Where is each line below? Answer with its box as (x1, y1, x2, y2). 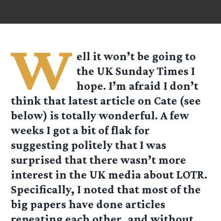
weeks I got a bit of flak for (11, 123, 150, 137)
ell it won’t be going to (76, 49, 196, 63)
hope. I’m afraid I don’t (76, 79, 199, 93)
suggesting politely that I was (11, 138, 167, 152)
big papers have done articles (11, 197, 166, 211)
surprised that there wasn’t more (11, 153, 186, 167)
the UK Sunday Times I (76, 64, 195, 78)
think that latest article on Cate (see (11, 94, 201, 108)
